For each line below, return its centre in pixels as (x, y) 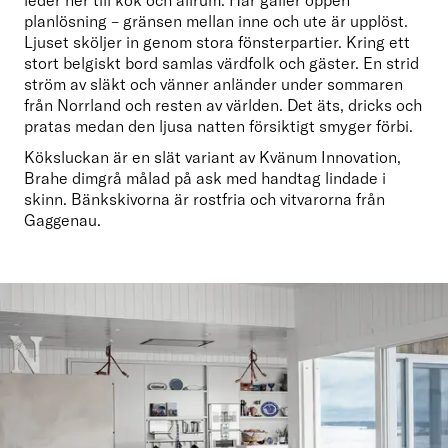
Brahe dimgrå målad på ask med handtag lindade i (205, 177)
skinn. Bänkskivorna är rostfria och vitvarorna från (204, 198)
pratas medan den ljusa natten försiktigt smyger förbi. (218, 126)
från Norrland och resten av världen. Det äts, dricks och (223, 105)
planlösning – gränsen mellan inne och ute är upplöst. (216, 21)
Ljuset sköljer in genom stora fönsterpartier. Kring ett (217, 42)
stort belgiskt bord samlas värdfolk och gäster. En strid (221, 63)
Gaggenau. (62, 219)
